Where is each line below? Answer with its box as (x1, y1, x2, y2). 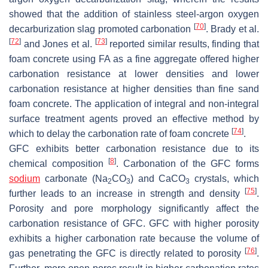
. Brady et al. (205, 24, 260, 35)
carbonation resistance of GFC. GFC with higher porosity (9, 218, 259, 229)
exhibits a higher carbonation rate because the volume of (9, 233, 259, 244)
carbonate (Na (40, 173, 108, 184)
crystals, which (190, 173, 260, 184)
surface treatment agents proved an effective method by (9, 114, 259, 124)
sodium (9, 173, 40, 184)
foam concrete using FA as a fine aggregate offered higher (9, 54, 259, 65)
